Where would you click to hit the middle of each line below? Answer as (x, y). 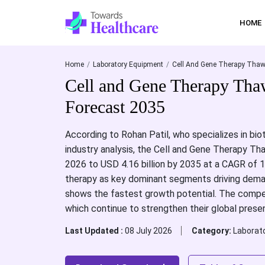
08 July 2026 (148, 231)
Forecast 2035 (115, 107)
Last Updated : (95, 231)
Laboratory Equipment (128, 64)
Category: (212, 231)
